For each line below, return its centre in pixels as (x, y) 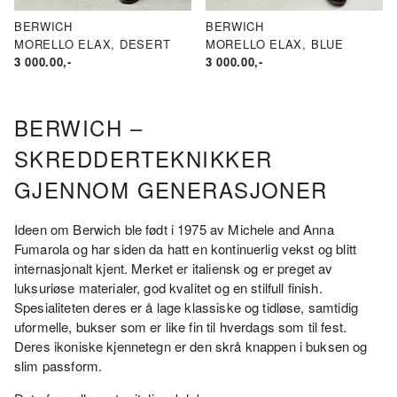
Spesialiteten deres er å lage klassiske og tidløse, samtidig (186, 307)
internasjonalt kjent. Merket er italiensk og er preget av (174, 268)
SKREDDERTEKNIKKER (144, 159)
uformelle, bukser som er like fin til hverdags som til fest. (180, 326)
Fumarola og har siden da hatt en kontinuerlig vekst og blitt (185, 248)
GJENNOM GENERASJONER (171, 190)
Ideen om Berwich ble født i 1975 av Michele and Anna (174, 229)
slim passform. (58, 365)
